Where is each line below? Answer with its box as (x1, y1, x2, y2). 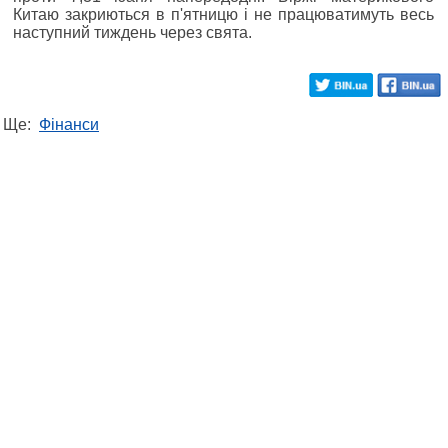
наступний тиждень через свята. (13, 24, 252, 42)
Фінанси (39, 116, 99, 134)
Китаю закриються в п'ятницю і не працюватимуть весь (13, 6, 434, 24)
